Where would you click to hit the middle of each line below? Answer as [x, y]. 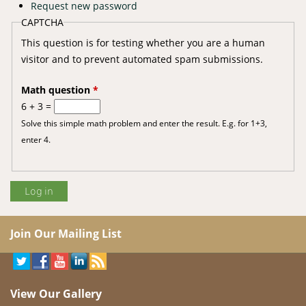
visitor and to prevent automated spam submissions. [142, 59]
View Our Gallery [56, 293]
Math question [57, 89]
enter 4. [36, 139]
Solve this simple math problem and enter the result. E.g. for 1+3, [144, 123]
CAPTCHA [42, 22]
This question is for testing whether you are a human [143, 42]
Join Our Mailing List [66, 234]
